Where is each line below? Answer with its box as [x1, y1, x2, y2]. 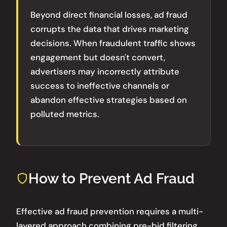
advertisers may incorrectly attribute [30, 65, 179, 77]
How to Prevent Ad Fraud [28, 170, 195, 187]
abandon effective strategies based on [30, 94, 187, 105]
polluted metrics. [30, 108, 99, 120]
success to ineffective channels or [30, 80, 169, 91]
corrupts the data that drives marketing [30, 23, 189, 34]
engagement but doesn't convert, [30, 51, 165, 63]
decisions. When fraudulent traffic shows [30, 37, 196, 49]
